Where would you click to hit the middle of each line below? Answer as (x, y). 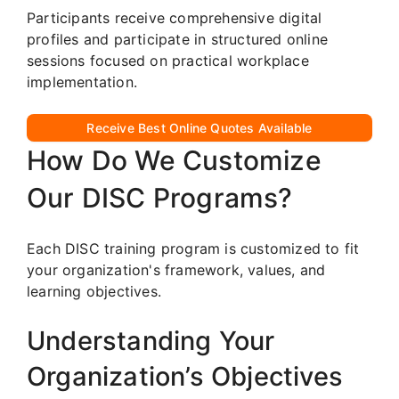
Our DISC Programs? (160, 197)
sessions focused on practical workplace (168, 60)
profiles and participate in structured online (178, 39)
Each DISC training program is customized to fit (193, 248)
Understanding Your (151, 340)
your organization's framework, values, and (176, 269)
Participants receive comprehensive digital (175, 17)
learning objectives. (94, 291)
